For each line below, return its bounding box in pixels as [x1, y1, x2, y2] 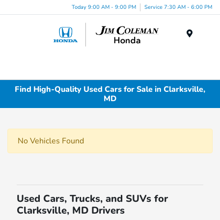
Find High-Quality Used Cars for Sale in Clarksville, [15, 83, 205, 95]
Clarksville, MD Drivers [17, 204, 125, 218]
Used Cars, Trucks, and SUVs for [17, 192, 168, 206]
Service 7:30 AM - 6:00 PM [144, 3, 212, 11]
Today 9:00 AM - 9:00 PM [72, 3, 136, 11]
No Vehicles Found [18, 136, 84, 147]
